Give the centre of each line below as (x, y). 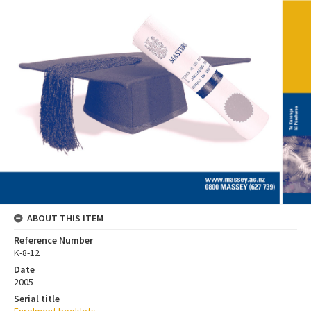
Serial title (37, 299)
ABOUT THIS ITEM (65, 218)
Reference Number (53, 241)
